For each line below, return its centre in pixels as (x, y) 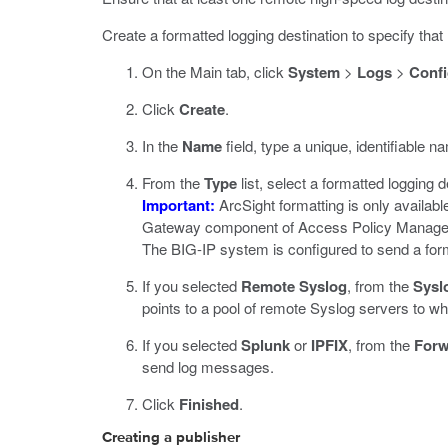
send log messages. (208, 366)
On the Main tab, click (215, 71)
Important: (178, 205)
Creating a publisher (171, 437)
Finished (209, 404)
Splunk (265, 345)
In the (162, 145)
